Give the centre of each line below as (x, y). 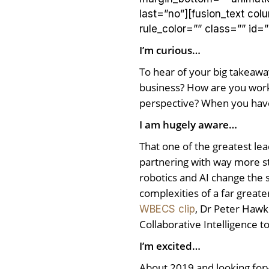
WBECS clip (167, 209)
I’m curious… (170, 50)
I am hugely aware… (189, 125)
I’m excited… (170, 246)
